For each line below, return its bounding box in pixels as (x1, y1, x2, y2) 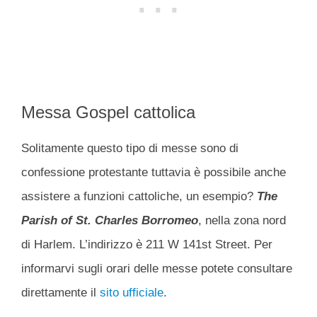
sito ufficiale (100, 286, 163, 300)
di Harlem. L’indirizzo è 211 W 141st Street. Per (21, 238, 272, 252)
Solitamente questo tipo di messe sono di (21, 142, 238, 156)
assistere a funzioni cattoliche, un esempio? (21, 190, 257, 204)
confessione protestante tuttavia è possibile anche (21, 166, 286, 180)
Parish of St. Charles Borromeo (21, 214, 198, 228)
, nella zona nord (198, 214, 286, 228)
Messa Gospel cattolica (21, 103, 195, 122)
